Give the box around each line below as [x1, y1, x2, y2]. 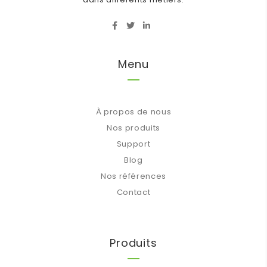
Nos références [100, 170, 167, 182]
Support [116, 138, 151, 150]
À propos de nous [95, 106, 172, 118]
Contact [116, 187, 151, 198]
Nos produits [107, 122, 160, 134]
